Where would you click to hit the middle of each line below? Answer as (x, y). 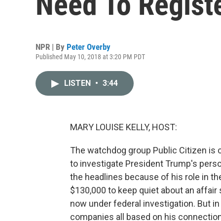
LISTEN (78, 83)
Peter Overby (89, 47)
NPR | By (51, 47)
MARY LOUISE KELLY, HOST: (124, 127)
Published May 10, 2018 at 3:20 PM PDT (90, 57)
